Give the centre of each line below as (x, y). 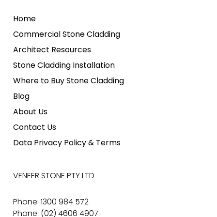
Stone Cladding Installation (64, 65)
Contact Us (34, 127)
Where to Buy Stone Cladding (68, 81)
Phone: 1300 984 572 (51, 202)
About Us (30, 112)
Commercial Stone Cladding (66, 34)
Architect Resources (52, 50)
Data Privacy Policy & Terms (67, 143)
